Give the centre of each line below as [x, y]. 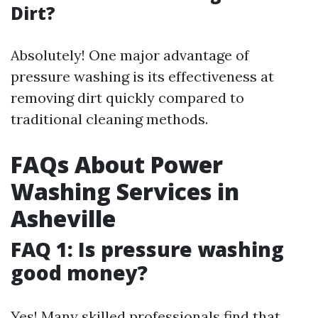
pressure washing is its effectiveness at [142, 76]
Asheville [63, 218]
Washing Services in [125, 191]
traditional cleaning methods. [109, 119]
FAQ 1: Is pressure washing [147, 249]
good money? [79, 273]
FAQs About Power [117, 164]
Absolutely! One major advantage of [130, 55]
